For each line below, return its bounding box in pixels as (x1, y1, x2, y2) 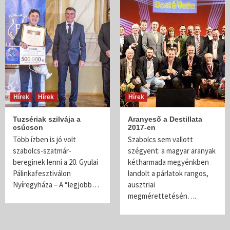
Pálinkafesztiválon (13, 168, 71, 178)
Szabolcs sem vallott (128, 135, 193, 144)
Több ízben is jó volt (13, 135, 76, 144)
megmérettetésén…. (128, 191, 196, 201)
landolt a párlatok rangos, (128, 168, 208, 178)
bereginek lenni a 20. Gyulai (13, 157, 98, 167)
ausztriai (128, 180, 155, 189)
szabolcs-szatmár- (13, 146, 71, 156)
